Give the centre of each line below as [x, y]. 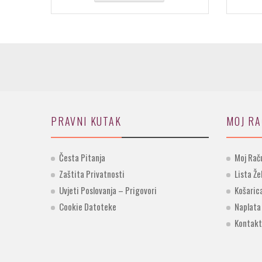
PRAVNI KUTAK [86, 121]
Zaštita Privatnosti [92, 174]
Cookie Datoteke [88, 207]
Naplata [248, 207]
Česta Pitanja [82, 158]
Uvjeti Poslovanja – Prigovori [108, 190]
